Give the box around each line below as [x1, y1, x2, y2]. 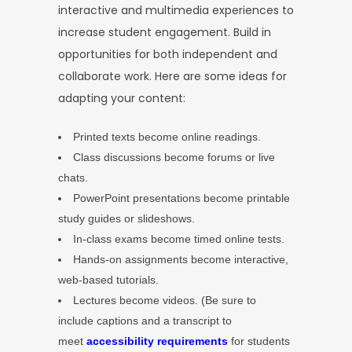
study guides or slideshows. [58, 211, 195, 225]
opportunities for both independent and [58, 46, 277, 62]
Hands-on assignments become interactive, [73, 252, 288, 266]
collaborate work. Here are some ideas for [58, 68, 287, 84]
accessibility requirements [86, 334, 228, 347]
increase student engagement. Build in [58, 24, 271, 40]
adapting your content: [58, 90, 185, 106]
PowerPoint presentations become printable [73, 191, 290, 204]
